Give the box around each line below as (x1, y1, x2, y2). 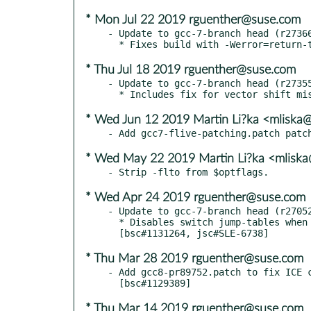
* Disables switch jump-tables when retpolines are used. (108, 216, 119, 228)
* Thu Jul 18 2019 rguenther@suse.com (85, 63, 296, 76)
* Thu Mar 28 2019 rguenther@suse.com (85, 252, 303, 265)
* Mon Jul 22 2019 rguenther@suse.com (85, 13, 301, 26)
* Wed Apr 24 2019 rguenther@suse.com (85, 191, 305, 204)
